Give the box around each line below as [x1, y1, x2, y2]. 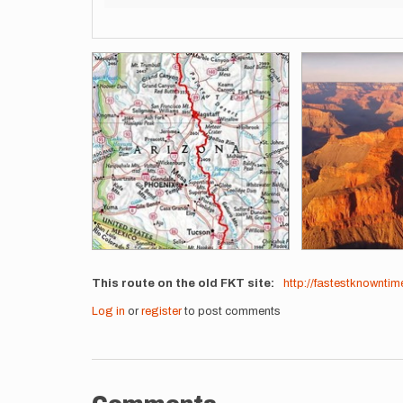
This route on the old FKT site [92, 277, 271, 290]
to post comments [182, 305, 281, 318]
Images [91, 53, 135, 66]
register [141, 305, 182, 318]
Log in [92, 305, 125, 318]
